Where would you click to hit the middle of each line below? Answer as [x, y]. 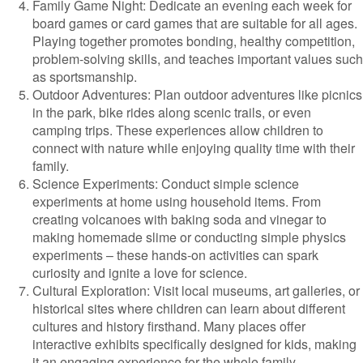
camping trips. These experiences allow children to [178, 130]
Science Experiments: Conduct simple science [166, 184]
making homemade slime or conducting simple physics [189, 237]
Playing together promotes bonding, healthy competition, [194, 41]
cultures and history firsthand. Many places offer [169, 326]
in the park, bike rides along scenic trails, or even [172, 112]
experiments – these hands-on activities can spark [175, 255]
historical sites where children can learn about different [189, 308]
